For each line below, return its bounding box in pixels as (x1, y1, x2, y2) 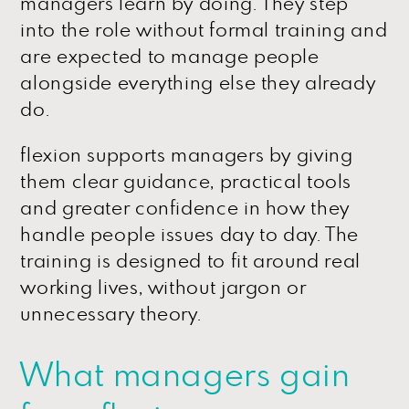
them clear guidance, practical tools (20, 172, 352, 192)
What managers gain (20, 359, 351, 393)
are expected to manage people (20, 47, 320, 67)
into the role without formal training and (20, 20, 388, 40)
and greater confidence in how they (20, 198, 350, 218)
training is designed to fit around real (20, 251, 361, 271)
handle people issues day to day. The (20, 225, 360, 245)
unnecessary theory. (20, 304, 202, 324)
